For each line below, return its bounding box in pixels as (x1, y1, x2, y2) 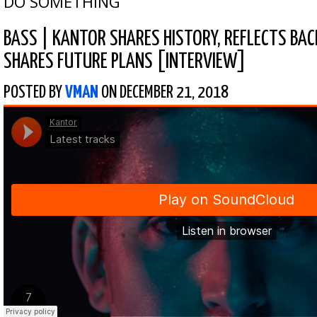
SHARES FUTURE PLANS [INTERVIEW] (4, 52, 246, 72)
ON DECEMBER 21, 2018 (98, 84, 229, 101)
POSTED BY (4, 84, 65, 101)
